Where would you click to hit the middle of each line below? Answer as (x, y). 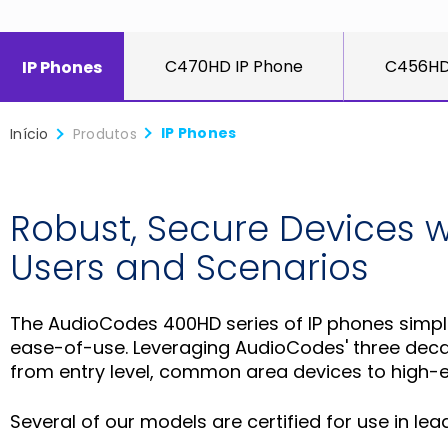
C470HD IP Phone (233, 66)
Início (29, 133)
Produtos (104, 133)
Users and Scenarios (189, 267)
